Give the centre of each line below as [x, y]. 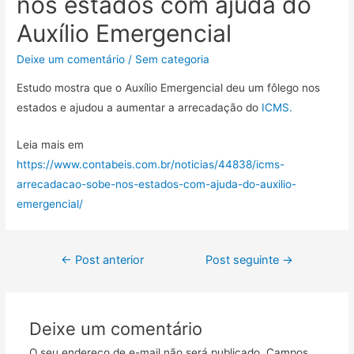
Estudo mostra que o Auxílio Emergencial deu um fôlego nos [169, 87]
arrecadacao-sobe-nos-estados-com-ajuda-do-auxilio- [157, 184]
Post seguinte [244, 260]
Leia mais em [51, 144]
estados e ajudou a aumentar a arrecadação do [139, 107]
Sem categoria [173, 60]
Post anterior [107, 260]
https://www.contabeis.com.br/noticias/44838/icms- [151, 164]
